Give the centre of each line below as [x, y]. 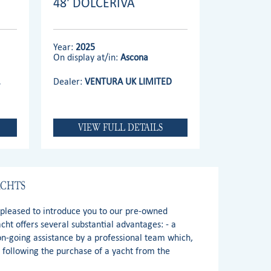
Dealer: [69, 81]
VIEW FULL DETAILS [120, 127]
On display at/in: [87, 57]
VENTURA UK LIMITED [128, 81]
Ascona [134, 57]
